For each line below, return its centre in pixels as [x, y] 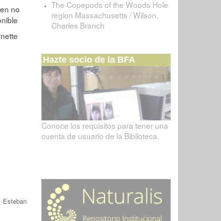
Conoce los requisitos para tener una [105, 126]
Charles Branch [78, 25]
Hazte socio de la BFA [89, 59]
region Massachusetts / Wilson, [105, 15]
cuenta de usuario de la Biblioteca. [100, 136]
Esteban [15, 201]
